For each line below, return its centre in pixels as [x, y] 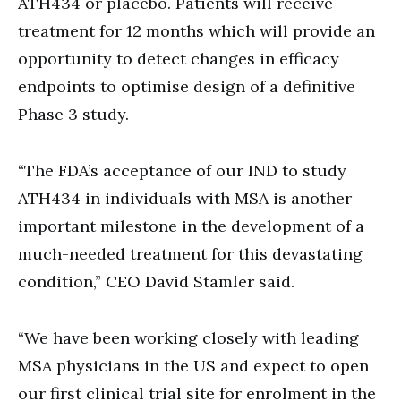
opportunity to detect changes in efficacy [179, 58]
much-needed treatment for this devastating [190, 253]
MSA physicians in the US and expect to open [193, 365]
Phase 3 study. [73, 114]
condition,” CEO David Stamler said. [156, 281]
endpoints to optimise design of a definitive [187, 86]
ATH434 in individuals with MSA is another [185, 198]
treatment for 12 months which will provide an [196, 30]
